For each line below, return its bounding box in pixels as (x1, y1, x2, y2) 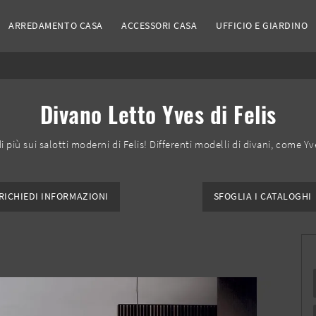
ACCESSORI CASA (121, 19, 197, 32)
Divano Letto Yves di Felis (39, 97, 276, 131)
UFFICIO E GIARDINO (216, 19, 308, 32)
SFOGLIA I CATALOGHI (213, 190, 312, 203)
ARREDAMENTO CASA (8, 19, 103, 32)
